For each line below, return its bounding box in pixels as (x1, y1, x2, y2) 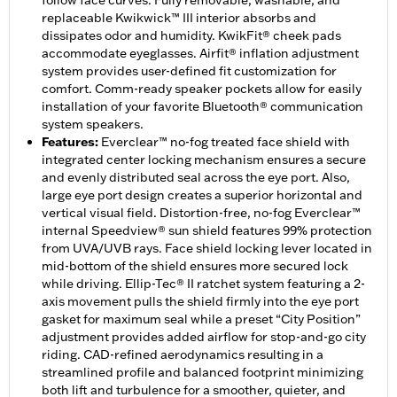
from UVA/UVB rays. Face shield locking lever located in (42, 240, 372, 257)
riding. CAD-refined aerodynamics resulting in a (42, 346, 323, 363)
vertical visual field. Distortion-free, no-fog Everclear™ (42, 205, 361, 222)
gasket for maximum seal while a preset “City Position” (42, 311, 361, 328)
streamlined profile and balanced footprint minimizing (42, 364, 363, 381)
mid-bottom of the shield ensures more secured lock (42, 258, 348, 275)
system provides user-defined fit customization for (42, 63, 337, 80)
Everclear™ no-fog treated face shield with (101, 134, 350, 151)
